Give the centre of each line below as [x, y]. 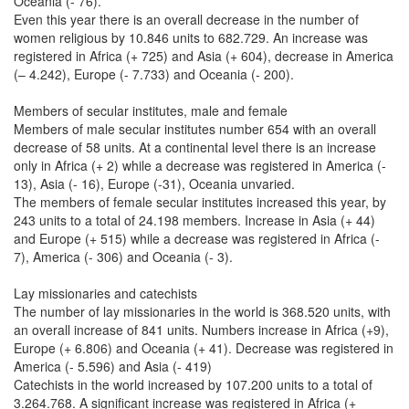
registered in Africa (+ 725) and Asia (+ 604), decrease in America [204, 55]
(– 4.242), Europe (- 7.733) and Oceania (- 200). [154, 73]
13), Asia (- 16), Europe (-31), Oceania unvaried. [154, 183]
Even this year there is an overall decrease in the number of [186, 19]
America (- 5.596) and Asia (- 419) [113, 366]
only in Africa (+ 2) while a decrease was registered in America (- [200, 165]
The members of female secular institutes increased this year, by [200, 201]
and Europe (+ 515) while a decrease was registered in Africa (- [197, 238]
